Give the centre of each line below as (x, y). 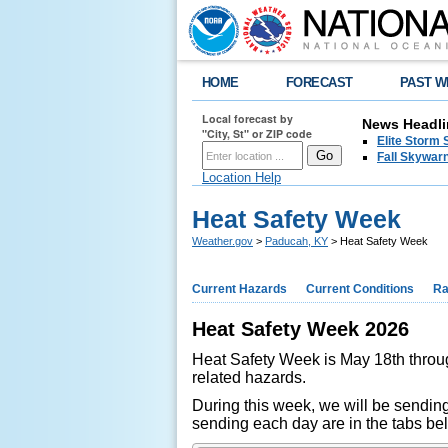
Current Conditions (360, 289)
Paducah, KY (296, 241)
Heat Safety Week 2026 (300, 329)
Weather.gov (222, 241)
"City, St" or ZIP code (257, 133)
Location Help (241, 177)
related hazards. (249, 377)
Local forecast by (247, 118)
